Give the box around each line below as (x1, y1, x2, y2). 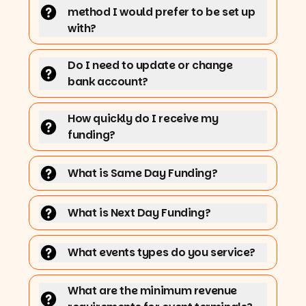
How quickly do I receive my (68, 110, 219, 126)
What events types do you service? (68, 244, 255, 260)
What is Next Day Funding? (68, 204, 211, 221)
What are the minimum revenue (68, 282, 237, 298)
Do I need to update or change (68, 57, 233, 73)
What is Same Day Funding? (68, 165, 218, 181)
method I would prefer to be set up (68, 3, 255, 20)
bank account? (68, 73, 148, 89)
